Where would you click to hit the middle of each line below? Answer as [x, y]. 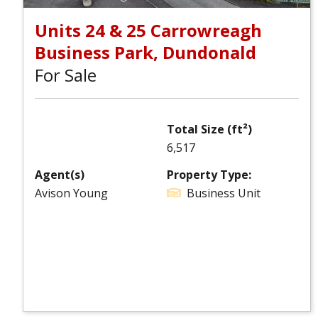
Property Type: [209, 175]
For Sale [66, 75]
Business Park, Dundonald [146, 52]
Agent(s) [60, 175]
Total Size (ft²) [209, 129]
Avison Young [71, 193]
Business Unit [224, 193]
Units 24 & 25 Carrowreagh [148, 30]
